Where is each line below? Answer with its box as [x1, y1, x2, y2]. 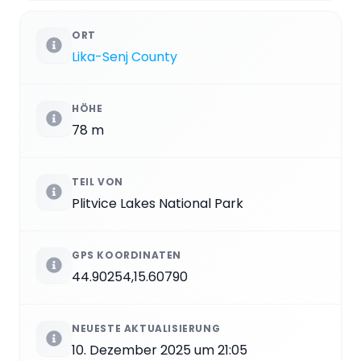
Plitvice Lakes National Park [72, 194, 243, 214]
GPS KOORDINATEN [72, 248, 181, 263]
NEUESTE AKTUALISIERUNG [72, 322, 221, 336]
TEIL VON [72, 175, 123, 189]
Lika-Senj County [72, 48, 177, 67]
